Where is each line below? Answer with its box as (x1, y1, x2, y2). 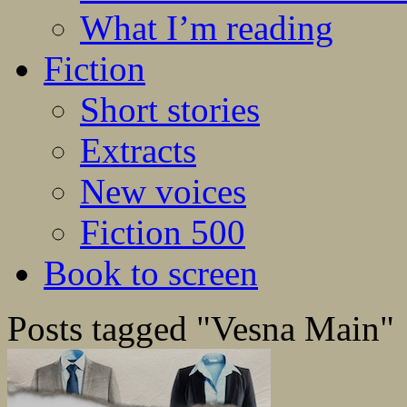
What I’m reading (80, 8, 333, 48)
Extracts (80, 131, 196, 171)
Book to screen (44, 253, 258, 293)
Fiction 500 (80, 213, 245, 253)
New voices (80, 172, 246, 212)
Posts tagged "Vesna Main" (7, 309, 394, 349)
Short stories (80, 90, 260, 130)
